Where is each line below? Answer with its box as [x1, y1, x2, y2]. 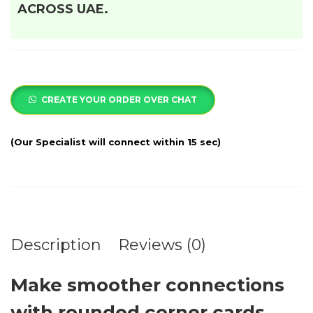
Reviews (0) [118, 235, 206, 254]
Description [10, 235, 101, 254]
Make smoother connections [10, 273, 284, 296]
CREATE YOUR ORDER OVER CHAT [41, 94, 197, 105]
